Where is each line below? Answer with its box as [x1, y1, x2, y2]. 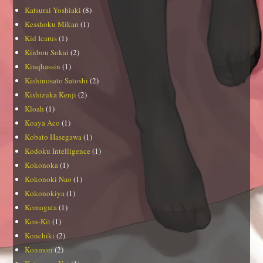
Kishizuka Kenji [25, 89, 77, 100]
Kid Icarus [25, 33, 58, 44]
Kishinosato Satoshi [25, 75, 89, 86]
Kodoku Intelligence [25, 146, 91, 157]
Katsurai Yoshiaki [25, 5, 82, 16]
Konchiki [25, 230, 55, 241]
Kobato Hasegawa [25, 131, 82, 143]
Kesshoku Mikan [25, 19, 79, 30]
